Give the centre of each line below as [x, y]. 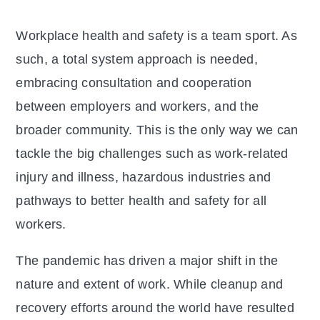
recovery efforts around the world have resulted [155, 308]
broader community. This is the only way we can [157, 130]
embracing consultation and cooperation [134, 83]
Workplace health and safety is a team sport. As [156, 36]
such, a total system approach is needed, [137, 60]
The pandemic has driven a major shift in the [147, 261]
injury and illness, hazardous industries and [144, 177]
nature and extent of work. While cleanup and [150, 285]
